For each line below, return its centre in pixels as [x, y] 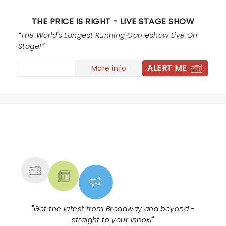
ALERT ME [167, 68]
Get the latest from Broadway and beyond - [114, 209]
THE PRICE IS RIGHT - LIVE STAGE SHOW [113, 21]
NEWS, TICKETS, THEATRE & [109, 137]
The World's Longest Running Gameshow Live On [109, 35]
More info [109, 68]
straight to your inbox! [112, 220]
